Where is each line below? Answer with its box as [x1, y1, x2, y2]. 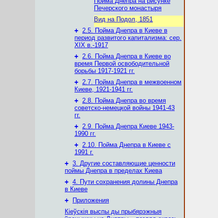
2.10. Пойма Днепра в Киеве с [82, 141, 171, 148]
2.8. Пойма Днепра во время [82, 97, 166, 104]
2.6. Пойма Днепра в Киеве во [82, 53, 171, 60]
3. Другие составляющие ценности [73, 160, 175, 167]
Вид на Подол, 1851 [94, 16, 153, 23]
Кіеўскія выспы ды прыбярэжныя [65, 208, 162, 215]
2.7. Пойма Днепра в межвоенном [82, 78, 182, 86]
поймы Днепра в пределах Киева [65, 167, 162, 174]
